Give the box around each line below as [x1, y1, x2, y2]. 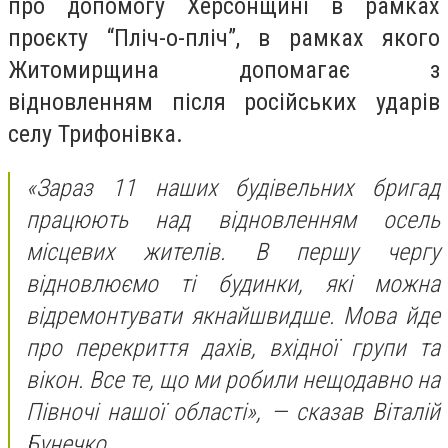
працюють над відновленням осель [26, 205, 440, 234]
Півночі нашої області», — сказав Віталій [26, 397, 440, 426]
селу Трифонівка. [8, 120, 183, 148]
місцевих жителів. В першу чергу [26, 237, 440, 266]
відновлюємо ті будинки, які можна [26, 269, 440, 298]
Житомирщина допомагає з [8, 56, 440, 84]
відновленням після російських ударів [8, 88, 440, 116]
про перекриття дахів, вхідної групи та [26, 333, 440, 362]
